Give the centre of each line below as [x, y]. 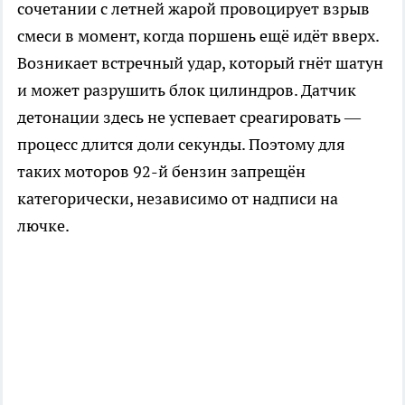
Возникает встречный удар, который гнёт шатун [200, 63]
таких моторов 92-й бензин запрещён [161, 172]
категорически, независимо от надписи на [178, 199]
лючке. [43, 226]
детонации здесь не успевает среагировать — [189, 118]
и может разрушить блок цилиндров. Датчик [187, 90]
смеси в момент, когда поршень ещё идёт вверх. [198, 36]
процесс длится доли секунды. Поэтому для [181, 145]
